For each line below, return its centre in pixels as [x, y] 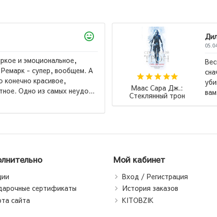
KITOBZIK [138, 200]
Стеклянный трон [157, 95]
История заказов [150, 188]
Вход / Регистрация [155, 176]
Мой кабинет [139, 159]
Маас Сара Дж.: [157, 87]
